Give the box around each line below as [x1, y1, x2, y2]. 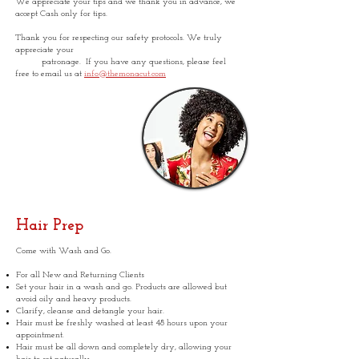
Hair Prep [16, 218, 83, 234]
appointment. [16, 331, 64, 340]
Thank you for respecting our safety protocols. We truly [15, 34, 222, 42]
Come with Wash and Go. [16, 247, 111, 256]
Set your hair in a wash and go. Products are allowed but [16, 283, 227, 292]
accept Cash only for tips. [15, 10, 107, 18]
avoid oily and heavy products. [16, 295, 131, 304]
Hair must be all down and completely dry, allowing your [16, 343, 232, 352]
